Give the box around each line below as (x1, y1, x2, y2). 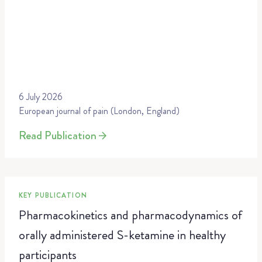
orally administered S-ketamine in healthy (19, 226, 226, 244)
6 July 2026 (19, 90, 63, 104)
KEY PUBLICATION (19, 190, 87, 201)
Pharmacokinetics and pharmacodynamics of (19, 206, 242, 224)
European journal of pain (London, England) (19, 104, 180, 118)
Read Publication (19, 127, 96, 144)
